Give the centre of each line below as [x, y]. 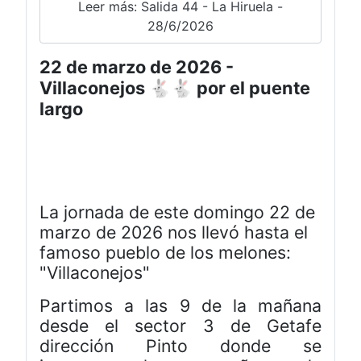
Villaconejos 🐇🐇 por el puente [175, 88]
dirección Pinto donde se [180, 346]
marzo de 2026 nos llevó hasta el [174, 232]
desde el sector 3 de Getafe [180, 326]
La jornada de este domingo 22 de [177, 212]
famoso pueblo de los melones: [165, 253]
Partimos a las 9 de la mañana [180, 306]
